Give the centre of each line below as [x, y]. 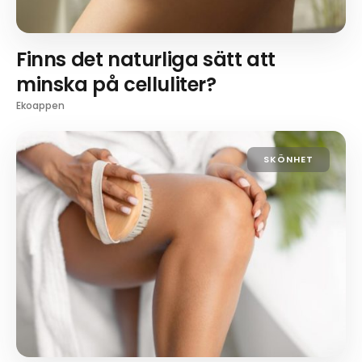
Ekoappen [40, 105]
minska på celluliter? [116, 84]
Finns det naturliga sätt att [146, 59]
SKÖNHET [288, 159]
